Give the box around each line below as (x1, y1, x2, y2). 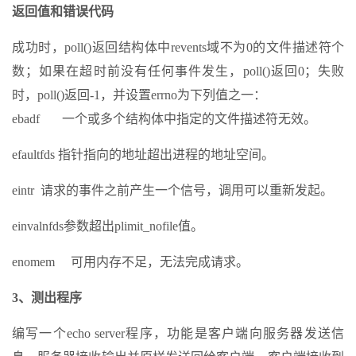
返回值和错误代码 (12, 5, 114, 19)
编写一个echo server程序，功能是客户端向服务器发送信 (12, 327, 344, 341)
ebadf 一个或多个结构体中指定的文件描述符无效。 (12, 112, 316, 126)
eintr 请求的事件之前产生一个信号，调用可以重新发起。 (12, 184, 333, 198)
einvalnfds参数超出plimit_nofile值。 (12, 219, 203, 234)
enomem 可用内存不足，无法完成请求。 (12, 255, 249, 269)
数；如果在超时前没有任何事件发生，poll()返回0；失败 (12, 64, 344, 79)
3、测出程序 (12, 291, 82, 305)
